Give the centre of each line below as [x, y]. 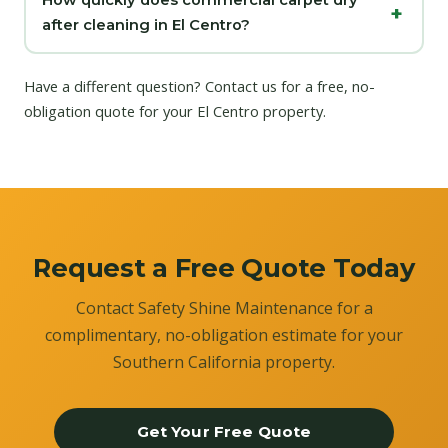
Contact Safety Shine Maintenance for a [224, 308]
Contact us [241, 86]
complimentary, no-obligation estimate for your [224, 335]
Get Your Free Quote [224, 432]
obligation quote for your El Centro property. [175, 111]
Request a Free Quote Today [224, 268]
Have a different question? [114, 86]
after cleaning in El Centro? [145, 25]
